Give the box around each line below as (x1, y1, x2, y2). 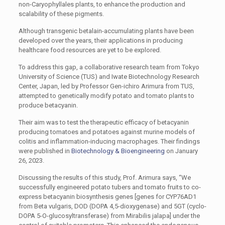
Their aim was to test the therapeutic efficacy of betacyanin (18, 119, 189, 126)
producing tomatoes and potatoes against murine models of (18, 128, 195, 136)
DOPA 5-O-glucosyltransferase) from (18, 212, 126, 219)
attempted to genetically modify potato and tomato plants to (18, 92, 194, 99)
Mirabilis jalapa (126, 212, 170, 219)
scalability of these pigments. (18, 10, 104, 18)
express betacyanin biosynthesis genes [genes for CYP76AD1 (18, 193, 196, 200)
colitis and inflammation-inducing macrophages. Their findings (18, 138, 200, 145)
